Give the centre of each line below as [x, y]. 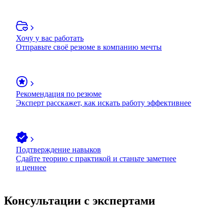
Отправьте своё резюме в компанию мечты [89, 47]
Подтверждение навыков [58, 149]
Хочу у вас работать [50, 38]
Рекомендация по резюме [59, 94]
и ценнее [31, 167]
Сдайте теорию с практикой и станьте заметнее [96, 158]
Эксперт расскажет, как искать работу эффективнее [104, 103]
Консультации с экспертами [80, 200]
